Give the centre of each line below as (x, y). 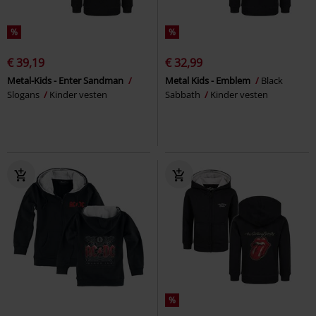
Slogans (24, 94)
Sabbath (184, 94)
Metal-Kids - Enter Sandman (66, 80)
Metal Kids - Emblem (209, 80)
